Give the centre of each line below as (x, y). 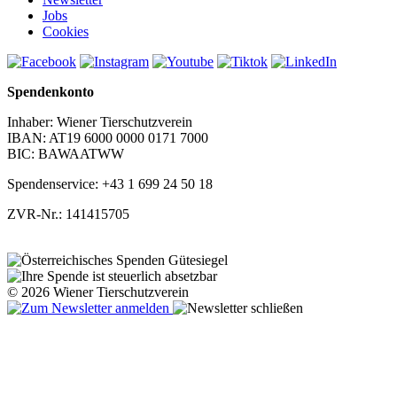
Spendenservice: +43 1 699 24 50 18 (110, 184)
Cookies (66, 32)
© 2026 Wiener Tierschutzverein (98, 292)
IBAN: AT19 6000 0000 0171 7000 (108, 138)
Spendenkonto (51, 92)
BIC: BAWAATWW (66, 154)
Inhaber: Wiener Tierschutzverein (100, 122)
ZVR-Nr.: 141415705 (68, 214)
